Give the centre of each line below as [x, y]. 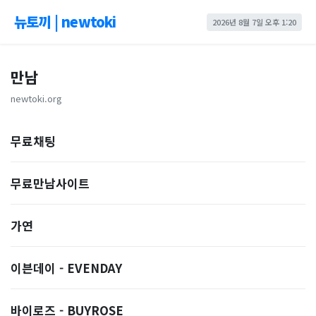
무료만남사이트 [50, 183]
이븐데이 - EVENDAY [66, 268]
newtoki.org [36, 98]
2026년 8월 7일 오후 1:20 [254, 22]
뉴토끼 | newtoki [65, 22]
